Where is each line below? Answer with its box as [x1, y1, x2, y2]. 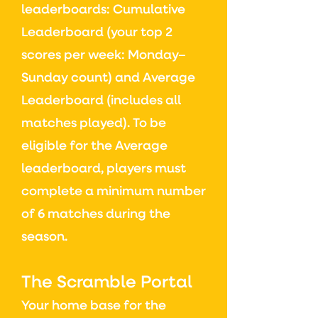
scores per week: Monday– [21, 49, 186, 62]
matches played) [21, 117, 127, 130]
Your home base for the [21, 300, 166, 312]
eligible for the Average [21, 140, 168, 153]
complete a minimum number [21, 185, 206, 198]
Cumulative [113, 4, 185, 16]
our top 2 [117, 26, 172, 39]
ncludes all [114, 94, 181, 107]
